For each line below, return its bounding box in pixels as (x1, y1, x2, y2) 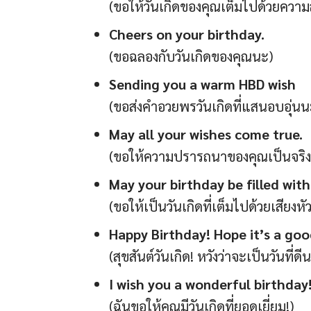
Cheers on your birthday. (109, 25, 264, 44)
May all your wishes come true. (109, 125, 303, 144)
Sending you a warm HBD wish (109, 75, 296, 94)
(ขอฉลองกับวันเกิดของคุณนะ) (109, 47, 274, 66)
